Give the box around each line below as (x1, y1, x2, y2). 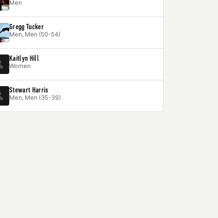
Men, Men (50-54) (9, 31, 60, 38)
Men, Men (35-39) (9, 94, 61, 101)
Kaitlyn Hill (9, 54, 39, 63)
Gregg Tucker (9, 22, 44, 31)
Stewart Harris (9, 85, 49, 94)
